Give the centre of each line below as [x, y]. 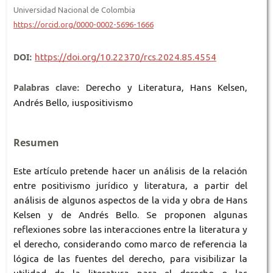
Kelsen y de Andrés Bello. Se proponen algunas [130, 215]
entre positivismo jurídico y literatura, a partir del [130, 186]
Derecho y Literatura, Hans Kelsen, [167, 88]
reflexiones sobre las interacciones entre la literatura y [130, 230]
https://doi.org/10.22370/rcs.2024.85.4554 [125, 57]
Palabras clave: [50, 88]
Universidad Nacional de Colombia [74, 9]
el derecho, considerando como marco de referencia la [130, 244]
